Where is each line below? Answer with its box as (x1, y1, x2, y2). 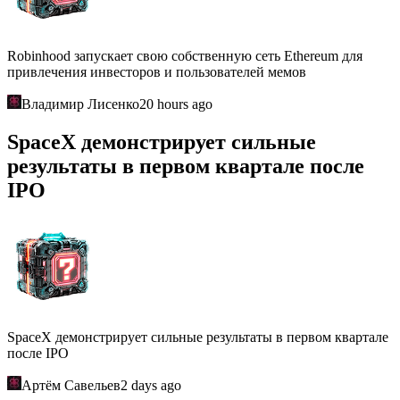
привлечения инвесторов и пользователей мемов (7, 63, 306, 79)
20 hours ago (139, 96, 212, 112)
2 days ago (121, 377, 181, 393)
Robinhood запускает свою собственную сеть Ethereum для (7, 47, 362, 63)
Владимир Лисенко (21, 96, 139, 112)
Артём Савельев (21, 377, 121, 393)
